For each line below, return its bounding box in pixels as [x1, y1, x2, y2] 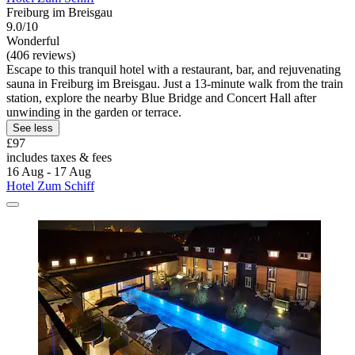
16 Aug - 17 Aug [6, 164, 91, 178]
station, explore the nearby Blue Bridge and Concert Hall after [6, 90, 316, 105]
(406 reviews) [6, 48, 75, 62]
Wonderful [6, 33, 59, 48]
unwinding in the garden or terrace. [6, 105, 181, 119]
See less [13, 121, 53, 134]
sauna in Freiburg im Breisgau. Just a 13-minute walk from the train [6, 76, 343, 90]
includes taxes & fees [6, 150, 112, 164]
